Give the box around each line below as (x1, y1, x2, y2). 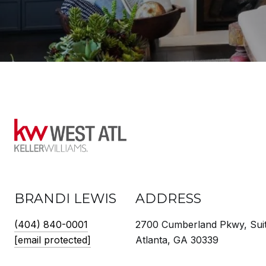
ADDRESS (135, 191, 201, 207)
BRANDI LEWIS (14, 191, 116, 207)
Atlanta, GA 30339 (135, 234, 218, 246)
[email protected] (14, 234, 91, 246)
